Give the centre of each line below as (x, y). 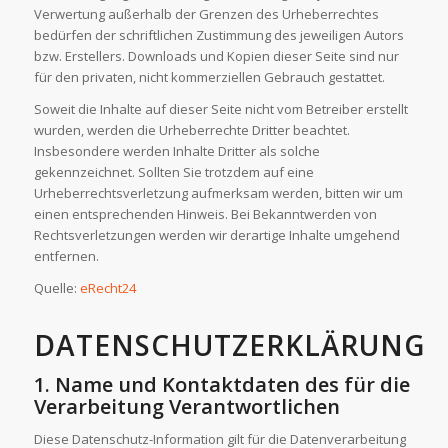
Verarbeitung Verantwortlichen (186, 407)
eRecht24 (107, 288)
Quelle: (56, 288)
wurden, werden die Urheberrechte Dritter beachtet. (191, 130)
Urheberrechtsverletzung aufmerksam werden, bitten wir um (218, 193)
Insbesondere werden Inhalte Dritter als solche (176, 151)
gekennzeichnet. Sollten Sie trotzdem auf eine (173, 172)
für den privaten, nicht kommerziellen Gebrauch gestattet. (209, 77)
